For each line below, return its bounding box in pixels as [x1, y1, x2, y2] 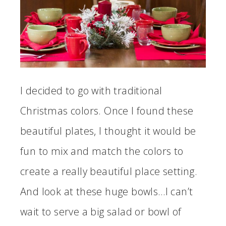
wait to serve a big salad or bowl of [20, 204, 182, 218]
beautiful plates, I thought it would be [20, 124, 196, 138]
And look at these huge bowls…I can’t [20, 184, 193, 198]
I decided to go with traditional [20, 83, 162, 97]
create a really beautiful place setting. [20, 164, 197, 178]
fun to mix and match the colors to [20, 144, 184, 158]
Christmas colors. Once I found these [20, 103, 194, 118]
